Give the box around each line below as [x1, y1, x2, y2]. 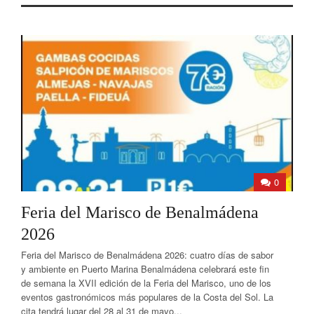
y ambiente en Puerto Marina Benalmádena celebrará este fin [21, 262, 269, 275]
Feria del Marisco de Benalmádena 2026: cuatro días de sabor [21, 248, 273, 261]
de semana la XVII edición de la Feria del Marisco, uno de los [21, 276, 271, 289]
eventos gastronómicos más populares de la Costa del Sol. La [21, 290, 273, 303]
